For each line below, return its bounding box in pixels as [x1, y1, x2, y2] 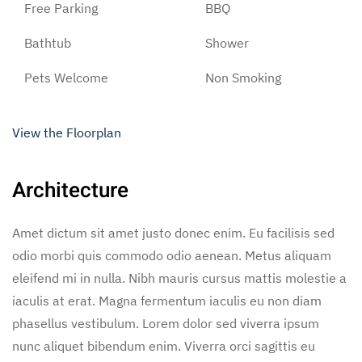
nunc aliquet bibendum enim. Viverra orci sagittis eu [12, 337, 315, 354]
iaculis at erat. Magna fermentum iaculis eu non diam [12, 292, 322, 309]
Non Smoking [205, 69, 281, 86]
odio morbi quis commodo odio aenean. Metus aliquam [12, 246, 331, 263]
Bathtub [24, 34, 71, 51]
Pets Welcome [24, 69, 108, 86]
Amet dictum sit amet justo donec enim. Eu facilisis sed [12, 224, 335, 241]
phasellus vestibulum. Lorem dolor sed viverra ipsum [12, 314, 319, 331]
